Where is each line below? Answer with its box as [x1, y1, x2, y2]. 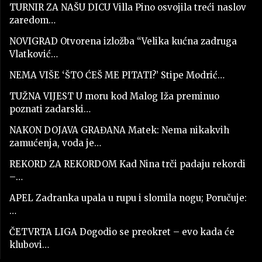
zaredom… [9, 15, 56, 26]
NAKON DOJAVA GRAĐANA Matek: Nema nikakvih [9, 125, 229, 136]
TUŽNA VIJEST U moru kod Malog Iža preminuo [9, 91, 219, 102]
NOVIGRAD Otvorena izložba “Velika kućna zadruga [9, 36, 237, 47]
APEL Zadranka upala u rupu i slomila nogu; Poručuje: [9, 192, 247, 204]
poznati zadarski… [9, 104, 91, 115]
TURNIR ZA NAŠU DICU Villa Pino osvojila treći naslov [9, 2, 246, 13]
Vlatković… [9, 49, 58, 60]
